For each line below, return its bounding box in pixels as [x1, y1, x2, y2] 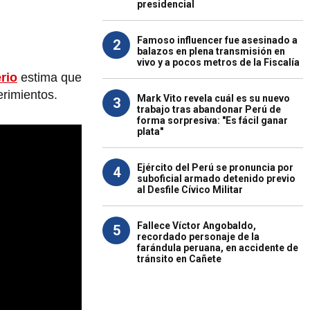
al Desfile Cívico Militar [137, 184, 243, 195]
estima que [21, 71, 82, 85]
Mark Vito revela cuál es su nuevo [137, 93, 290, 104]
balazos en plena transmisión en [137, 46, 285, 57]
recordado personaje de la [137, 231, 259, 242]
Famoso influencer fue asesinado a [137, 35, 298, 46]
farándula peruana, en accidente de [137, 242, 298, 253]
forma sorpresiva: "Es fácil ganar [137, 115, 288, 126]
